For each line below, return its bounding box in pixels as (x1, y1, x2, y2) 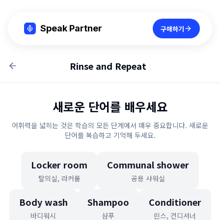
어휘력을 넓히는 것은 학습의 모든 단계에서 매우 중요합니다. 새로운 (12, 120, 208, 130)
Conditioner (148, 195, 201, 208)
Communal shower (107, 158, 189, 171)
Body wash (19, 195, 68, 208)
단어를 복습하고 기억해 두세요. (64, 130, 156, 140)
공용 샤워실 (131, 173, 165, 183)
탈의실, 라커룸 (38, 173, 81, 183)
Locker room (31, 158, 87, 171)
